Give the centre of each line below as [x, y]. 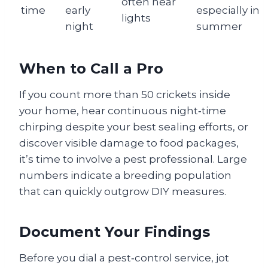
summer [219, 26]
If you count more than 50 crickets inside [125, 95]
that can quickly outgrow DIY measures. [123, 191]
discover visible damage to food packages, [129, 143]
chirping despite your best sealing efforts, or [134, 127]
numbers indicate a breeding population [125, 175]
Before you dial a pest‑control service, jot [124, 258]
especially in [228, 10]
